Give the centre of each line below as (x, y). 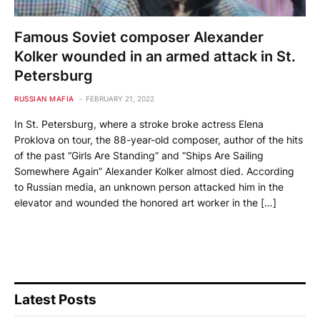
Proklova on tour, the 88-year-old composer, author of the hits (159, 139)
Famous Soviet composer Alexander (139, 37)
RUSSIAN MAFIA (44, 98)
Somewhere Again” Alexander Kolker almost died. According (154, 171)
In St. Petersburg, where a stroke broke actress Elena (139, 124)
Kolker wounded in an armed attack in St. (155, 56)
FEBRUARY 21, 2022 (120, 98)
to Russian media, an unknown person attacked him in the (149, 186)
